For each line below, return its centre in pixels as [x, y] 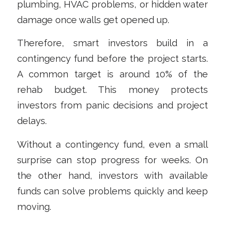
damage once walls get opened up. [93, 20]
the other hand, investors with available [113, 176]
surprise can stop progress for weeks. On [113, 160]
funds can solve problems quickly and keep [113, 191]
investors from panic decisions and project [113, 105]
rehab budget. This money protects [113, 90]
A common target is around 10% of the [113, 74]
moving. [34, 207]
